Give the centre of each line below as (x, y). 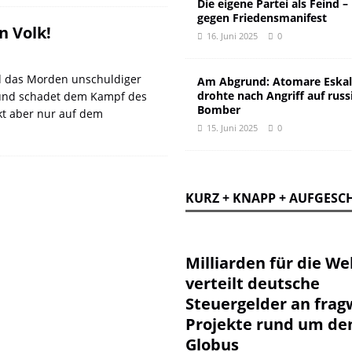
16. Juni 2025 (232, 36)
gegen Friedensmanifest (262, 18)
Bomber (218, 110)
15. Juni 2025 (232, 128)
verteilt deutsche (252, 283)
